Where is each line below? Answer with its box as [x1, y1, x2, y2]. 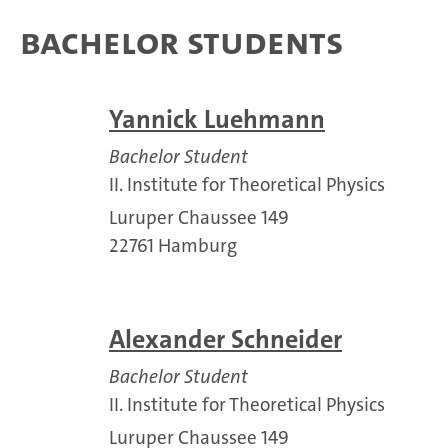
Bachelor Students [20, 17, 343, 66]
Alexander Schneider [109, 323, 342, 356]
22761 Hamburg [109, 233, 237, 258]
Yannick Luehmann [109, 103, 325, 136]
